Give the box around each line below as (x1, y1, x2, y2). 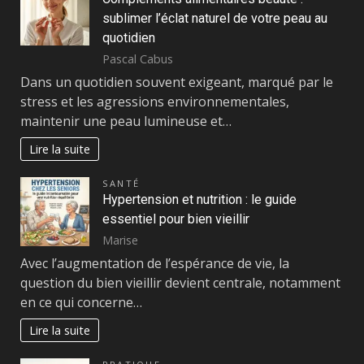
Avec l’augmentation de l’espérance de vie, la (20, 254, 289, 273)
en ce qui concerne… (20, 293, 142, 312)
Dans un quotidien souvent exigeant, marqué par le (20, 73, 333, 92)
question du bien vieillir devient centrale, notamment (20, 274, 340, 292)
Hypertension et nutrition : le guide (102, 191, 297, 207)
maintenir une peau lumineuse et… (20, 112, 232, 131)
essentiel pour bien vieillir (102, 210, 249, 227)
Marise (102, 232, 138, 248)
